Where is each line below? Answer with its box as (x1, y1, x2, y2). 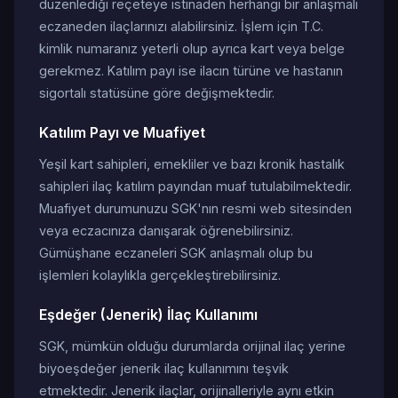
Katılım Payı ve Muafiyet (39, 123, 205, 141)
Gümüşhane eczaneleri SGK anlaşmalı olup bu (39, 245, 313, 260)
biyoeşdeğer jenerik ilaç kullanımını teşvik (39, 361, 289, 376)
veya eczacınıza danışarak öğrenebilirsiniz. (39, 223, 293, 238)
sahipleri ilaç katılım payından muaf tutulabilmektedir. (39, 179, 352, 194)
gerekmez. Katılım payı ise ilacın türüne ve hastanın (39, 63, 343, 78)
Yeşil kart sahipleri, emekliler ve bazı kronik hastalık (39, 156, 345, 171)
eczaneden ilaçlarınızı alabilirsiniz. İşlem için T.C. (39, 19, 323, 34)
